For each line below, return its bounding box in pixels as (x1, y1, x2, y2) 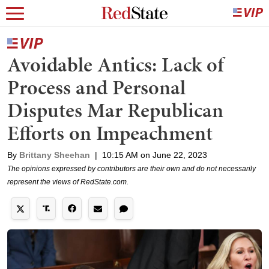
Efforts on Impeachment (7, 119, 213, 147)
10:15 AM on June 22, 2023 (102, 150, 207, 160)
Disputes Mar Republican (7, 96, 223, 124)
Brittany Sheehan (19, 150, 90, 160)
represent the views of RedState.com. (7, 178, 128, 186)
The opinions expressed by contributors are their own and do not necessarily (7, 165, 256, 173)
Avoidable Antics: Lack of (7, 50, 224, 79)
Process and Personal (7, 73, 186, 101)
